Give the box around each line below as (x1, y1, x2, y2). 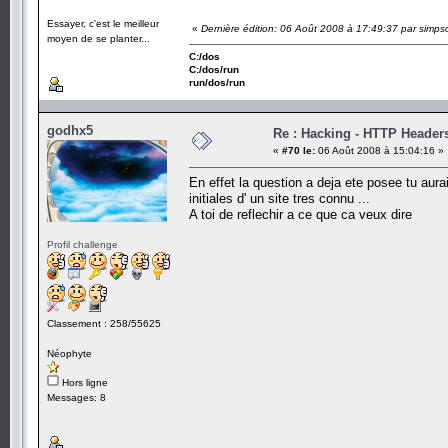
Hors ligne (59, 376, 108, 388)
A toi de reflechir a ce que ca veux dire (189, 206, 412, 222)
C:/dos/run (189, 63, 239, 75)
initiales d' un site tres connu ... (189, 190, 370, 206)
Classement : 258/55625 (47, 317, 161, 329)
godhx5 (47, 122, 93, 138)
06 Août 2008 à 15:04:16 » (315, 144, 444, 156)
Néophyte (47, 347, 92, 359)
